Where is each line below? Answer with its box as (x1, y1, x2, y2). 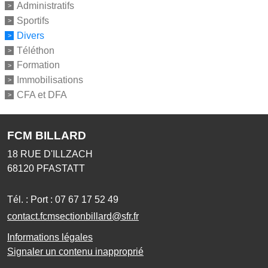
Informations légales (7, 232, 93, 242)
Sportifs (17, 15, 49, 26)
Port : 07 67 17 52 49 (31, 194, 118, 205)
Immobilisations (17, 74, 83, 85)
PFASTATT (36, 163, 85, 173)
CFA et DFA (17, 89, 67, 100)
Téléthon (17, 45, 54, 56)
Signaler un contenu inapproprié (7, 246, 144, 257)
